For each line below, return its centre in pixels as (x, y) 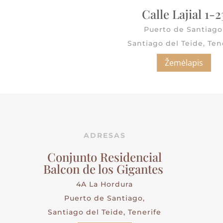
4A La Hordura (105, 184)
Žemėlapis (184, 62)
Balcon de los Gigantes (105, 168)
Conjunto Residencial (105, 157)
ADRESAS (105, 135)
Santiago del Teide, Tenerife (105, 212)
